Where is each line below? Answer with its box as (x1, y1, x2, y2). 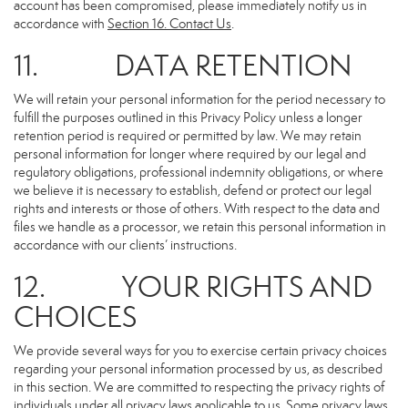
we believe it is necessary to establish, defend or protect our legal (14, 182, 372, 199)
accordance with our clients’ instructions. (14, 237, 237, 253)
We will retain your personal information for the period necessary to (14, 91, 385, 107)
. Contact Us (164, 15, 231, 32)
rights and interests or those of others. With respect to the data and (14, 200, 380, 217)
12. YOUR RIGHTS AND (14, 269, 372, 305)
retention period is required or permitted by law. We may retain (14, 127, 362, 144)
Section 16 (107, 15, 164, 32)
